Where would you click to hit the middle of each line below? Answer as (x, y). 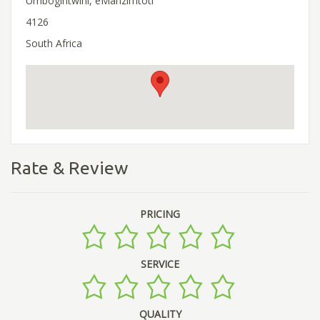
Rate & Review (69, 167)
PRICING (160, 214)
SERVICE (160, 264)
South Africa (54, 43)
